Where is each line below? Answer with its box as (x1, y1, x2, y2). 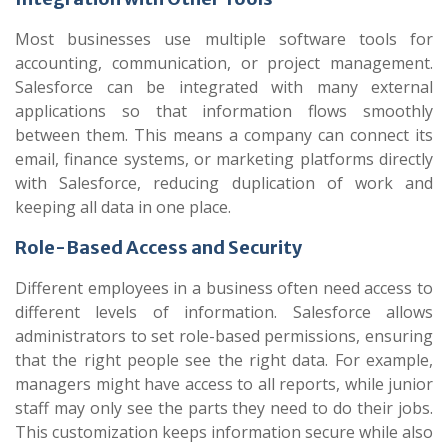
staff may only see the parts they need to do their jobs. (15, 397, 433, 419)
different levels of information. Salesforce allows (15, 301, 433, 323)
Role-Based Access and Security (15, 236, 302, 259)
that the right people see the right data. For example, (15, 349, 433, 371)
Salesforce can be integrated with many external (15, 76, 433, 98)
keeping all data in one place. (15, 196, 231, 218)
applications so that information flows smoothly (15, 100, 433, 122)
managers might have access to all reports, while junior (15, 373, 433, 395)
